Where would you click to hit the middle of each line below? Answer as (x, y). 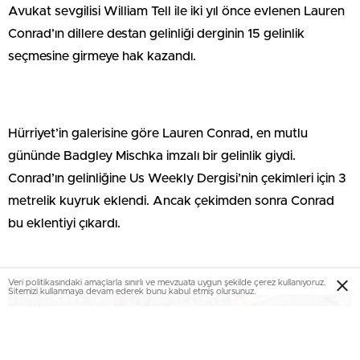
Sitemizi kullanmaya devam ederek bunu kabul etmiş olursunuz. (132, 292)
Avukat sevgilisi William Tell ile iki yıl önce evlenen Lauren (176, 12)
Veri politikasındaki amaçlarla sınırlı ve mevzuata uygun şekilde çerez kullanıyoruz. (167, 283)
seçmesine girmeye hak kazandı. (102, 57)
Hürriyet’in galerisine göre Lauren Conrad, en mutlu (158, 134)
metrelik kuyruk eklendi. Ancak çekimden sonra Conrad (171, 201)
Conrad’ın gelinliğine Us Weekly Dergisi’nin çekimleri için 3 (177, 179)
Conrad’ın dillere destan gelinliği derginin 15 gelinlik (156, 34)
